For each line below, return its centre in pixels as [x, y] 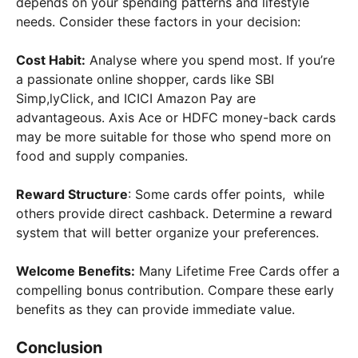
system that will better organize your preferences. [167, 232]
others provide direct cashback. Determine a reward [174, 213]
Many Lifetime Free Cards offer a [237, 270]
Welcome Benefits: [76, 270]
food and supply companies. [102, 155]
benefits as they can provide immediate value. [155, 309]
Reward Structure [72, 194]
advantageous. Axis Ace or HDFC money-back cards [176, 117]
